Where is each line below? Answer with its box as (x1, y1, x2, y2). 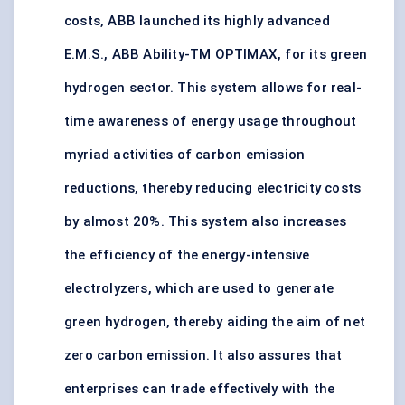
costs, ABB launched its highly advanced (64, 13, 330, 30)
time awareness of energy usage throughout (64, 113, 357, 130)
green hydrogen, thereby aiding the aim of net (64, 314, 366, 331)
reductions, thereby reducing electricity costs (64, 180, 362, 197)
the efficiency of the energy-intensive (64, 247, 310, 264)
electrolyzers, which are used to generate (64, 280, 334, 297)
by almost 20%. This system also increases (64, 213, 347, 231)
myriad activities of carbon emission (64, 146, 306, 164)
